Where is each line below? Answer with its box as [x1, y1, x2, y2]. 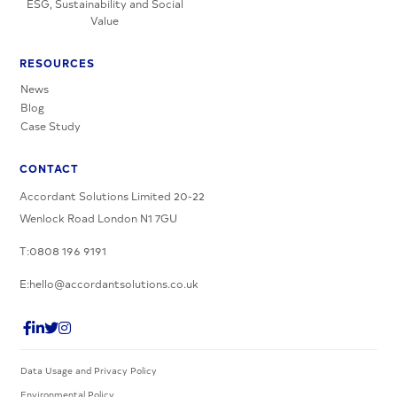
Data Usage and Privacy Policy [20, 363, 158, 377]
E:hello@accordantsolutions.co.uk [19, 276, 199, 291]
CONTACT [19, 160, 80, 175]
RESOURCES [19, 54, 96, 70]
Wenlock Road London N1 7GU [19, 210, 178, 225]
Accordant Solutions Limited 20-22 [19, 188, 206, 203]
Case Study [20, 118, 82, 133]
